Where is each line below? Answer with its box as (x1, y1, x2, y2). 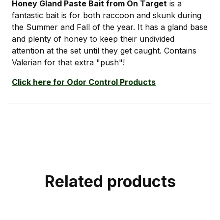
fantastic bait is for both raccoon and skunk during (12, 10, 201, 20)
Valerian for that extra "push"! (12, 57, 125, 67)
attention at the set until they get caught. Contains (12, 45, 196, 55)
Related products (44, 172, 176, 192)
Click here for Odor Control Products (12, 77, 156, 87)
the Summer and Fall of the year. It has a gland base (12, 22, 208, 32)
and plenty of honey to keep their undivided (12, 33, 174, 44)
